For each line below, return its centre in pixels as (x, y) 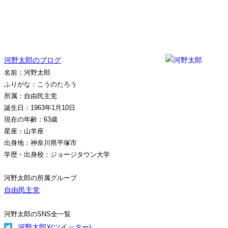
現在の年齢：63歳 (31, 119)
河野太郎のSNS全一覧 (37, 214)
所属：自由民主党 (31, 96)
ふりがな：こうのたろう (40, 84)
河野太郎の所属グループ (40, 178)
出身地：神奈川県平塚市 (40, 143)
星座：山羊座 (24, 131)
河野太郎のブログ (33, 60)
